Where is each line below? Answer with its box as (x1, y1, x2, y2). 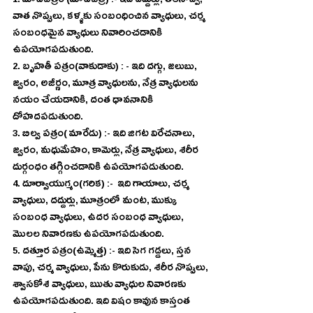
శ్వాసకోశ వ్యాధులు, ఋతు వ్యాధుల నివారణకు (13, 277, 188, 295)
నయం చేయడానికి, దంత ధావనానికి (13, 93, 155, 110)
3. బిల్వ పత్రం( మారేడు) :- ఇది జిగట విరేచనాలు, (13, 126, 197, 144)
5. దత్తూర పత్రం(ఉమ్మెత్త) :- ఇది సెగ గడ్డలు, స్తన (13, 244, 193, 261)
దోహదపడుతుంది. (13, 110, 85, 127)
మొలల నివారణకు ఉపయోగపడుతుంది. (13, 227, 166, 245)
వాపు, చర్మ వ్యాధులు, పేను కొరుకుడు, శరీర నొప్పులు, (13, 261, 210, 278)
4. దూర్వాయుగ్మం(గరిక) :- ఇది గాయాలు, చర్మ (13, 177, 191, 194)
